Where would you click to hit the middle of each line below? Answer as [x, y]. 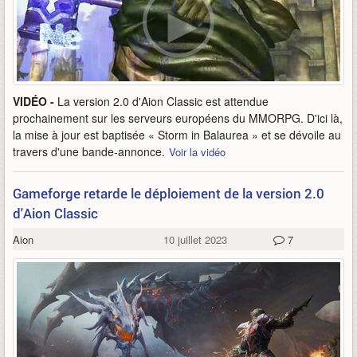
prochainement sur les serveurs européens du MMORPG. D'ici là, [178, 118]
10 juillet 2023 [195, 239]
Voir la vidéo [197, 152]
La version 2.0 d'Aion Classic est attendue [163, 101]
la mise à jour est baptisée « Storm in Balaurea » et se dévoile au [177, 135]
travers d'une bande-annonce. [89, 151]
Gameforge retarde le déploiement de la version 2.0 [169, 193]
